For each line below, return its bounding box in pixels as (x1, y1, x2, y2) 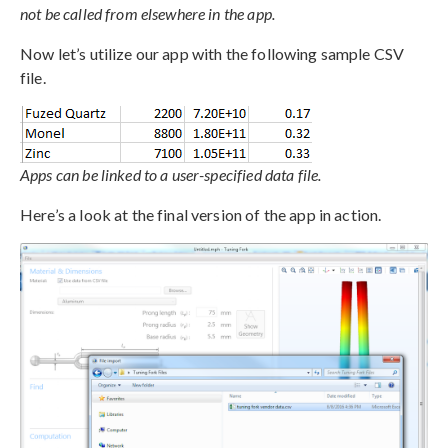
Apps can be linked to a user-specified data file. (20, 164, 322, 184)
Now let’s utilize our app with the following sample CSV (20, 43, 405, 63)
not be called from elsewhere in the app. (20, 3, 275, 23)
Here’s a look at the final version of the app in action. (20, 204, 382, 224)
